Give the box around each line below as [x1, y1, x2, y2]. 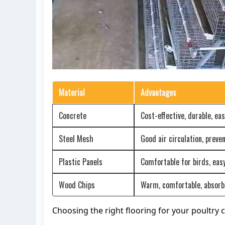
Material [59, 86, 85, 98]
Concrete [59, 109, 86, 122]
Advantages [141, 86, 176, 98]
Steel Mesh [59, 132, 93, 145]
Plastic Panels [59, 155, 102, 168]
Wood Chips [59, 178, 95, 191]
